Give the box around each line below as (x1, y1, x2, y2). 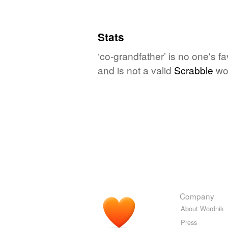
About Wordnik (181, 204, 223, 214)
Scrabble (174, 63, 213, 77)
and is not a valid (98, 63, 174, 77)
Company (180, 190, 214, 202)
